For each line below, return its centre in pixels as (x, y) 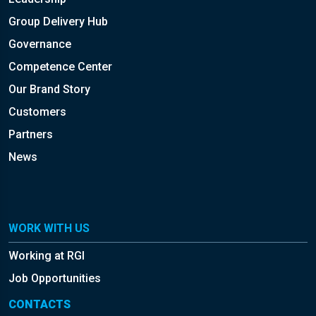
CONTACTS (39, 304)
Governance (40, 44)
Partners (31, 134)
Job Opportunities (55, 278)
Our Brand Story (49, 89)
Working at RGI (47, 255)
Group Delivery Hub (58, 21)
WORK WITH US (49, 228)
